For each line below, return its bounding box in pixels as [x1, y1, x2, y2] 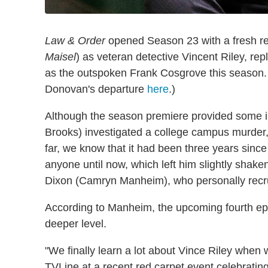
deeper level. [45, 218, 106, 230]
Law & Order [45, 35, 105, 47]
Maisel [45, 51, 76, 63]
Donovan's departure [45, 83, 147, 95]
